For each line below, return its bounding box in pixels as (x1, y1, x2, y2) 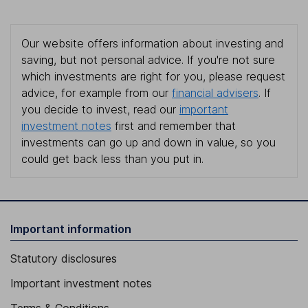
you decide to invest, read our (21, 102, 179, 117)
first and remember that (111, 119, 236, 133)
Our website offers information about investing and (21, 36, 283, 51)
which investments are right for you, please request (21, 69, 285, 84)
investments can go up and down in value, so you (21, 135, 276, 150)
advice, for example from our (21, 86, 172, 100)
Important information (10, 222, 131, 236)
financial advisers (172, 86, 258, 100)
